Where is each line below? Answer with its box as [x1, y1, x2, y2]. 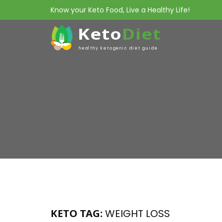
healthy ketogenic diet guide [79, 46, 158, 51]
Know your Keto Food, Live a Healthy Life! [51, 5, 190, 15]
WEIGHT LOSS [103, 207, 170, 221]
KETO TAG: [51, 207, 103, 220]
